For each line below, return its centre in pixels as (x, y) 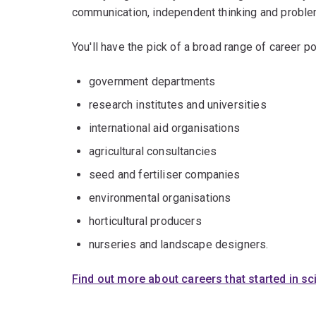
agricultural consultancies (153, 151)
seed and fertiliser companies (165, 174)
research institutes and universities (178, 104)
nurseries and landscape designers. (179, 244)
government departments (152, 81)
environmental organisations (160, 197)
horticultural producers (145, 221)
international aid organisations (164, 128)
